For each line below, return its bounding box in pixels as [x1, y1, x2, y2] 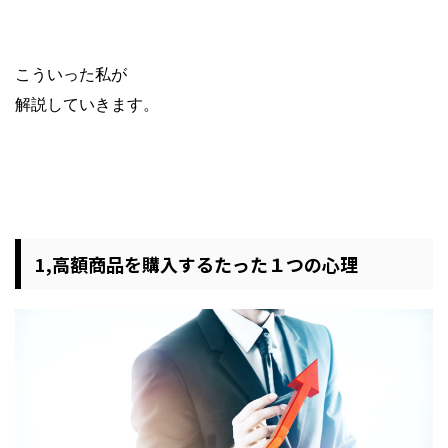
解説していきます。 [15, 93, 159, 114]
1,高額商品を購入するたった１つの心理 [35, 250, 358, 277]
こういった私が [15, 63, 127, 84]
